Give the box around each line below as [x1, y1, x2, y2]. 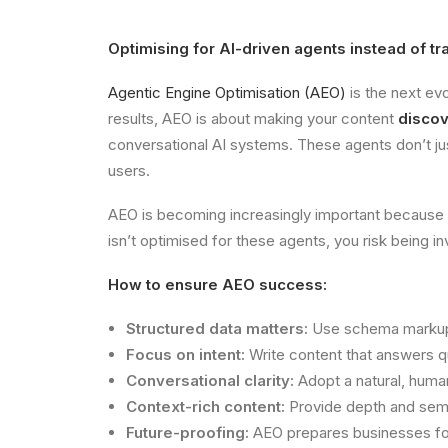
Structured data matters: [126, 319, 308, 338]
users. [108, 161, 150, 180]
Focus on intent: [126, 345, 245, 364]
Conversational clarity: [126, 371, 298, 390]
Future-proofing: [126, 423, 249, 442]
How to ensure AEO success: [108, 275, 327, 294]
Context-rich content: [126, 397, 285, 416]
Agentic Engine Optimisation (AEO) [108, 83, 346, 102]
